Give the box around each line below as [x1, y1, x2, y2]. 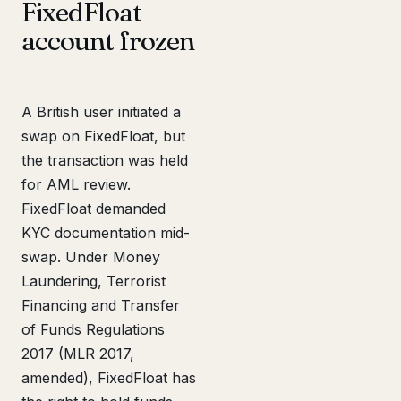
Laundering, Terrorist [21, 272, 166, 290]
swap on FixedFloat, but [21, 127, 185, 145]
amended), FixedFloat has [21, 369, 196, 387]
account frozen [21, 24, 194, 57]
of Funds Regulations [21, 320, 165, 338]
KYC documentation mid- [21, 224, 190, 242]
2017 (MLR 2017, [21, 345, 134, 363]
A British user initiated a [21, 103, 181, 121]
